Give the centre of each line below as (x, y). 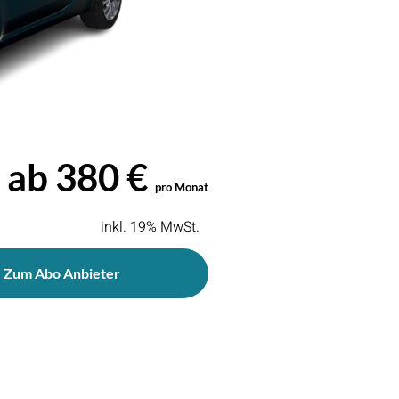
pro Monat (182, 187)
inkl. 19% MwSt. (150, 227)
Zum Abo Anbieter (61, 273)
